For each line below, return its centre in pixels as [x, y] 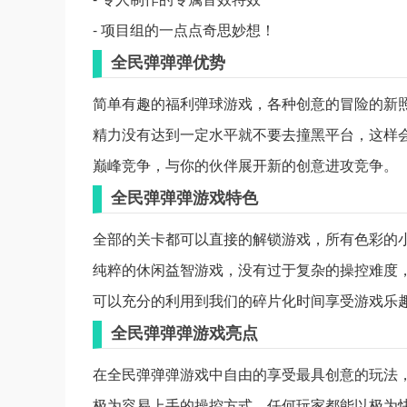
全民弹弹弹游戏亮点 [184, 333]
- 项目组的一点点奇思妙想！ [184, 30]
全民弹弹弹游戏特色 [184, 197]
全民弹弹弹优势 [168, 62]
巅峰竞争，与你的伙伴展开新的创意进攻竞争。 [245, 165]
